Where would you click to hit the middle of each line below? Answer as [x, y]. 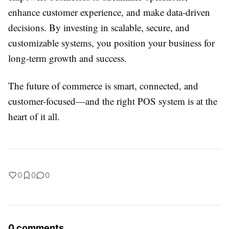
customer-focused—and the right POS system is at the [113, 101]
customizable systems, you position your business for [111, 43]
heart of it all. [34, 116]
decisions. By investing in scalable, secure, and [99, 27]
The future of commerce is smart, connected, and [103, 86]
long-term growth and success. [67, 58]
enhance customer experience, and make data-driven [109, 12]
